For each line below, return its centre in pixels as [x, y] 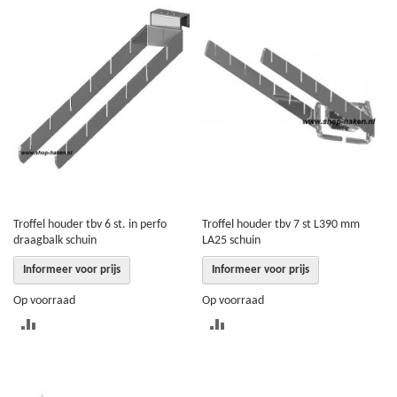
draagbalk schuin [55, 240]
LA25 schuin [232, 240]
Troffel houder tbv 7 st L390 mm [281, 224]
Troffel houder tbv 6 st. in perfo [90, 224]
